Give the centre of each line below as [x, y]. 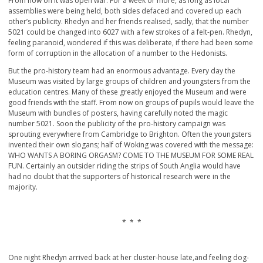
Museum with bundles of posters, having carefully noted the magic [118, 113]
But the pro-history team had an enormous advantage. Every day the [122, 71]
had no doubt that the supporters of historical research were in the [119, 177]
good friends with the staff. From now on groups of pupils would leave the [131, 103]
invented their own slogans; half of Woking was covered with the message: [131, 145]
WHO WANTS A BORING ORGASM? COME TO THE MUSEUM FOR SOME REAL [131, 156]
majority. [23, 187]
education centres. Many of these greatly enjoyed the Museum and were [127, 92]
